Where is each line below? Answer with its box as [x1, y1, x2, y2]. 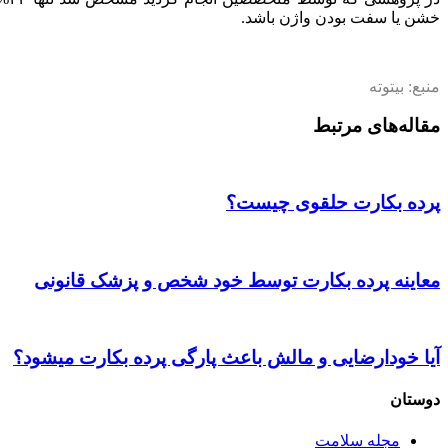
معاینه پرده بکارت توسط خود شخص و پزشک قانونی [34, 269, 440, 291]
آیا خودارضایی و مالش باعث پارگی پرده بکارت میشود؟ [13, 347, 440, 369]
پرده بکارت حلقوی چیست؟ [226, 192, 440, 214]
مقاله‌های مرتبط [313, 114, 440, 136]
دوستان [390, 391, 440, 409]
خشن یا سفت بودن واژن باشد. [241, 9, 440, 27]
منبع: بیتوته [369, 78, 440, 96]
